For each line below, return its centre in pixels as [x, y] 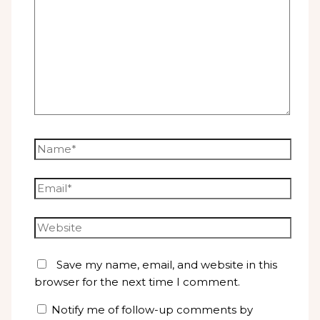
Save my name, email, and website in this [167, 264]
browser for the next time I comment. [137, 281]
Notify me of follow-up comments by [152, 309]
